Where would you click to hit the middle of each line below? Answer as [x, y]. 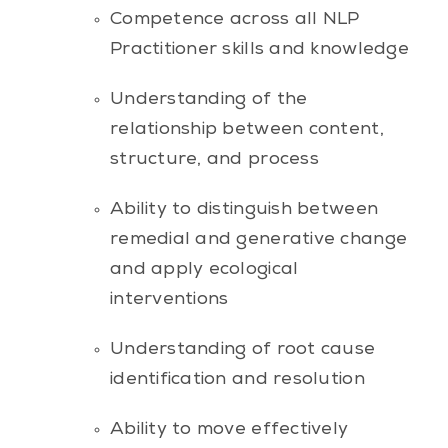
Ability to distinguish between [244, 209]
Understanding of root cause [242, 349]
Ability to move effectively [229, 429]
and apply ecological [204, 269]
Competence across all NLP [234, 19]
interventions [169, 299]
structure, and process [214, 159]
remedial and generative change [258, 239]
